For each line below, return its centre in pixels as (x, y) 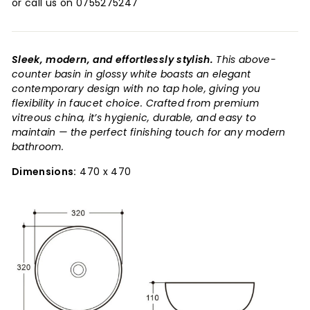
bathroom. (38, 146)
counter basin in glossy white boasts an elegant (131, 74)
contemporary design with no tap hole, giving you (136, 88)
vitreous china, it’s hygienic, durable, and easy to (134, 117)
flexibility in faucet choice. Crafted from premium (136, 103)
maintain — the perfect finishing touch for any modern (149, 132)
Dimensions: (44, 171)
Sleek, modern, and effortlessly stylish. (112, 59)
